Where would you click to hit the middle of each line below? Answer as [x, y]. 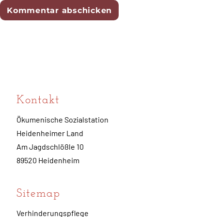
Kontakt [38, 101]
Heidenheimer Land [50, 133]
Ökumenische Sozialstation [63, 120]
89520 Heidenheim [48, 160]
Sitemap [39, 194]
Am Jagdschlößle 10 [50, 147]
